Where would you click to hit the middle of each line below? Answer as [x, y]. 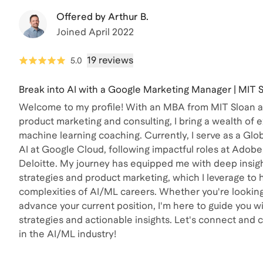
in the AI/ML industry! [68, 234]
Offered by [81, 16]
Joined [73, 32]
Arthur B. [128, 16]
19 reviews [110, 60]
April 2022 [111, 32]
